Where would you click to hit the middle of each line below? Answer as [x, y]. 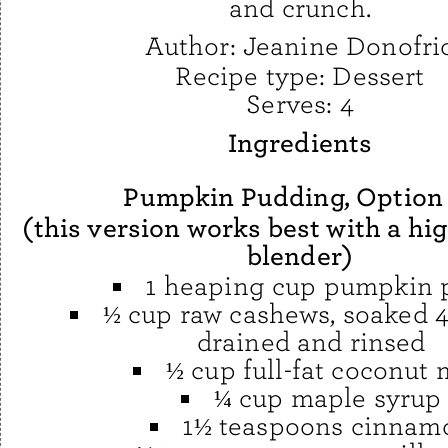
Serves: [293, 105]
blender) [300, 256]
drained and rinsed [311, 343]
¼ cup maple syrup [327, 399]
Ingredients [300, 143]
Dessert [378, 77]
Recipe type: [254, 77]
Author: [193, 47]
